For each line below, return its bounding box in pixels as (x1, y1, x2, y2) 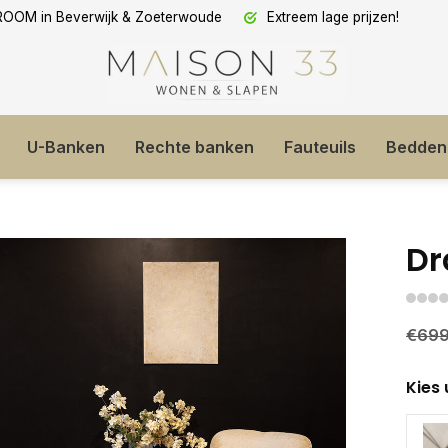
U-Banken (27, 137, 105, 157)
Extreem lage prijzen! (263, 9, 399, 25)
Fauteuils (284, 137, 356, 157)
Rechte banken (135, 137, 254, 157)
